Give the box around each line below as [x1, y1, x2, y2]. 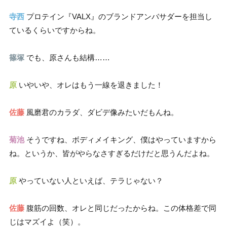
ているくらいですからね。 [9, 26, 100, 35]
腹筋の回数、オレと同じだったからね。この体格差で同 [24, 204, 216, 213]
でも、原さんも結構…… [24, 53, 110, 62]
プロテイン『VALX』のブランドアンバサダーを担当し [24, 12, 212, 21]
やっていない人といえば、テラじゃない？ [17, 176, 163, 185]
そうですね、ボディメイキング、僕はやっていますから [24, 135, 216, 144]
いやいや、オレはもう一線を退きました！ [17, 81, 163, 90]
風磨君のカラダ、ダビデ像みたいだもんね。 [24, 108, 178, 117]
